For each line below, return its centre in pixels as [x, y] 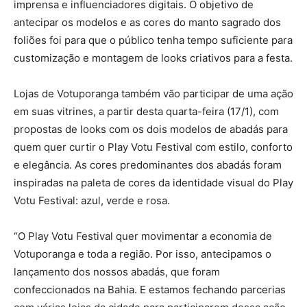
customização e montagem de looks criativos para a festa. [153, 58]
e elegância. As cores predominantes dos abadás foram [148, 164]
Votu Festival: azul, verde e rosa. [92, 200]
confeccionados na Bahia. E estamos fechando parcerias [150, 289]
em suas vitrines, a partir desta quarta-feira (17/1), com [146, 111]
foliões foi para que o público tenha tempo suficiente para [153, 40]
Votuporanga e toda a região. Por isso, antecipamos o [143, 254]
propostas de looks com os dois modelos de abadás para [151, 129]
